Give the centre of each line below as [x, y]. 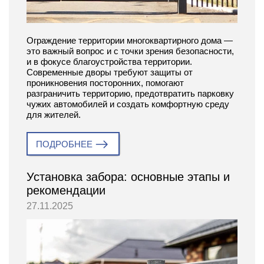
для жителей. [54, 115]
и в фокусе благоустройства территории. [109, 62]
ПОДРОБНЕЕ [64, 144]
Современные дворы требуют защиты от [110, 72]
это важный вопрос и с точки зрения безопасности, [130, 51]
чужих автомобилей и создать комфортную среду [128, 104]
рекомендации [66, 191]
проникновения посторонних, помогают [105, 83]
